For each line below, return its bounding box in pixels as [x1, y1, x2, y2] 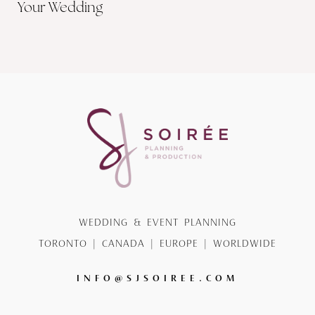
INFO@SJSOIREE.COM [77, 270, 238, 284]
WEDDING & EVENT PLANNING [78, 217, 237, 229]
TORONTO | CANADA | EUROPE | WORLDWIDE [39, 238, 276, 250]
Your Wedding [18, 1, 103, 16]
